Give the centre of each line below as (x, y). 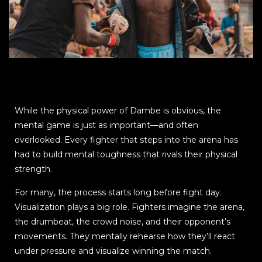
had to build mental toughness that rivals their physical (126, 155)
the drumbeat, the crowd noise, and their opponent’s (123, 222)
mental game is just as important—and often (106, 125)
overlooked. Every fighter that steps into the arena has (126, 140)
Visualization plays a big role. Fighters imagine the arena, (130, 207)
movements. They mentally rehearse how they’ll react (125, 237)
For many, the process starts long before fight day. (118, 193)
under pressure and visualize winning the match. (113, 251)
